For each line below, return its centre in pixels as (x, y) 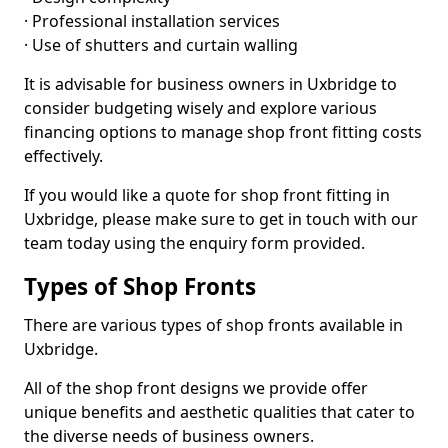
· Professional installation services (152, 21)
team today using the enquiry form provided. (194, 243)
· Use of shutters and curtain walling (161, 45)
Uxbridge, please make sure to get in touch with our (221, 219)
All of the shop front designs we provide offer (196, 388)
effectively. (63, 156)
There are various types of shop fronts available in (213, 325)
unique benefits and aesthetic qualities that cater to (219, 412)
